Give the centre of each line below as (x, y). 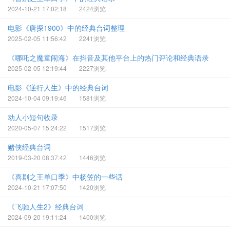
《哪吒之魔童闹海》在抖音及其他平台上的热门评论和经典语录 (108, 57)
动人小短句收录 (33, 117)
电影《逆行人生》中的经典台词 (58, 87)
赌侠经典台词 (29, 147)
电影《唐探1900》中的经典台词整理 (66, 28)
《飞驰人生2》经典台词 (46, 206)
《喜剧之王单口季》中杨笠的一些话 (65, 177)
